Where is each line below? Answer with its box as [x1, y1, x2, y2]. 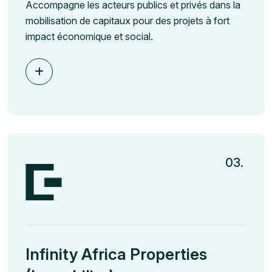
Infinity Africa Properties [25, 244, 207, 263]
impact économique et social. [25, 30, 153, 42]
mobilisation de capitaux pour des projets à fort [25, 14, 229, 27]
